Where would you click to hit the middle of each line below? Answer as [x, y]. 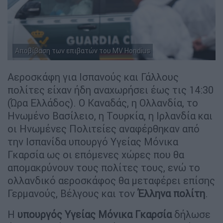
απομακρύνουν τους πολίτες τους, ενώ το [104, 167]
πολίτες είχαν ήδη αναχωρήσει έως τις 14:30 [111, 90]
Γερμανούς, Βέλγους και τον [72, 193]
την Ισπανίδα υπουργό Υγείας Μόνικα [93, 141]
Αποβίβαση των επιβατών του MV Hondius [83, 51]
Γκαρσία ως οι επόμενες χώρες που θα [96, 154]
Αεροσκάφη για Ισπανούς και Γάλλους [93, 77]
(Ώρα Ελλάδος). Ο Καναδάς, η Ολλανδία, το [103, 103]
